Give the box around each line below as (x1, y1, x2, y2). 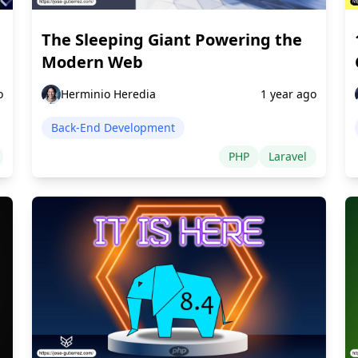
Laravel (268, 148, 307, 164)
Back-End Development (51, 119, 175, 135)
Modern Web (42, 50, 143, 73)
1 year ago (261, 86, 316, 101)
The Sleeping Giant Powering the (42, 28, 302, 50)
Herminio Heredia (61, 86, 156, 101)
